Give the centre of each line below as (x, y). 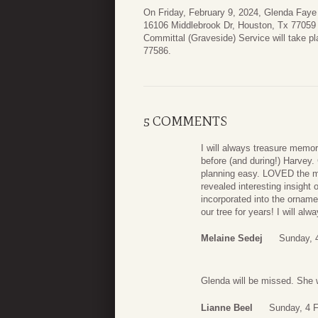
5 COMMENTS (185, 121)
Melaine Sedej (232, 238)
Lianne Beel (227, 307)
